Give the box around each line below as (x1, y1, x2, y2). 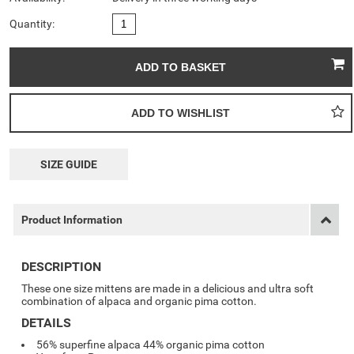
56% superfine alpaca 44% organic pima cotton (36, 338, 265, 351)
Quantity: (9, 17, 55, 30)
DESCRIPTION (21, 259, 102, 274)
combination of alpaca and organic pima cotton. (21, 295, 258, 307)
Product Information (21, 213, 123, 226)
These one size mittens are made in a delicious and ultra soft (21, 282, 314, 295)
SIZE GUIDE (40, 158, 98, 171)
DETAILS (21, 315, 72, 330)
